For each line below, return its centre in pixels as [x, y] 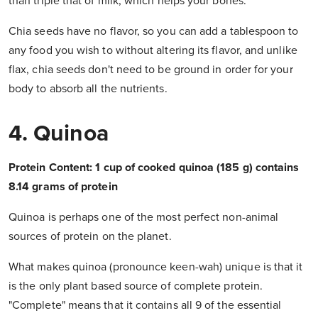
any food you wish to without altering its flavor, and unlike [153, 51]
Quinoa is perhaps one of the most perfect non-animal [144, 218]
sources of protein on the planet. [90, 237]
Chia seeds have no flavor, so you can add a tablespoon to [154, 32]
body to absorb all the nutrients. [88, 89]
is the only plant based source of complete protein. [136, 286]
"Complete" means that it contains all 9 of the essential [145, 306]
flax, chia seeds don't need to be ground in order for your [151, 70]
